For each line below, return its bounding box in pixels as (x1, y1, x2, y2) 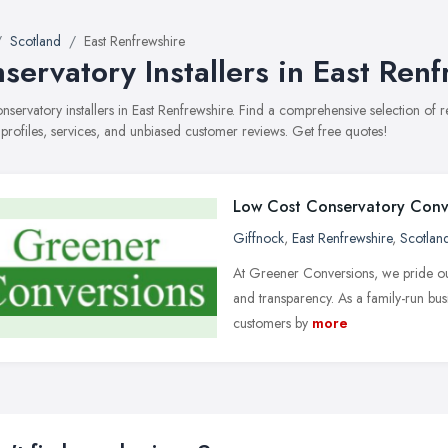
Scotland (10, 31, 61, 51)
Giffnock (233, 228, 284, 248)
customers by (233, 313, 308, 333)
